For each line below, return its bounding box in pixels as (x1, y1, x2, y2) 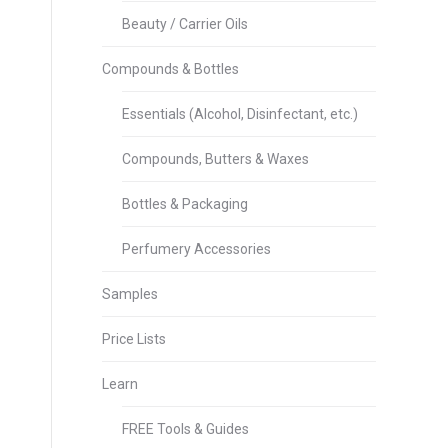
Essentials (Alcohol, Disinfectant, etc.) (122, 106, 358, 122)
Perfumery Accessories (122, 241, 271, 257)
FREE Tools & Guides (122, 421, 249, 437)
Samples (102, 286, 158, 302)
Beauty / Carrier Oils (122, 16, 248, 32)
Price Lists (102, 331, 166, 347)
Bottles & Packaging (122, 196, 248, 212)
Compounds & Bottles (102, 61, 239, 77)
